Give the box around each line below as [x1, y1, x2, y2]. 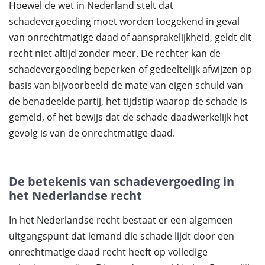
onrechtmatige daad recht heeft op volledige [9, 245, 208, 258]
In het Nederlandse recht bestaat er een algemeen [9, 214, 233, 227]
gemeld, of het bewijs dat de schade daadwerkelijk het [9, 111, 248, 124]
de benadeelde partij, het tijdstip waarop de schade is [9, 95, 247, 108]
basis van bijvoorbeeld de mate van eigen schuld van [9, 79, 243, 92]
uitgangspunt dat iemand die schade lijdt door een [9, 230, 234, 243]
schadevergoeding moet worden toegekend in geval [9, 15, 240, 28]
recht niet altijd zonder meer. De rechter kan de [9, 47, 221, 60]
